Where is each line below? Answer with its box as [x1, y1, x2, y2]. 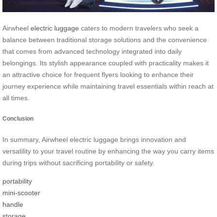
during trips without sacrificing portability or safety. [2, 159, 155, 167]
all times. [2, 93, 30, 102]
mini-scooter [2, 189, 40, 197]
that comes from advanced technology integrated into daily [2, 47, 182, 55]
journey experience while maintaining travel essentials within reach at [2, 82, 214, 90]
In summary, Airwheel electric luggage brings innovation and [2, 136, 186, 144]
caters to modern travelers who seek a [79, 24, 199, 32]
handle [2, 201, 23, 209]
